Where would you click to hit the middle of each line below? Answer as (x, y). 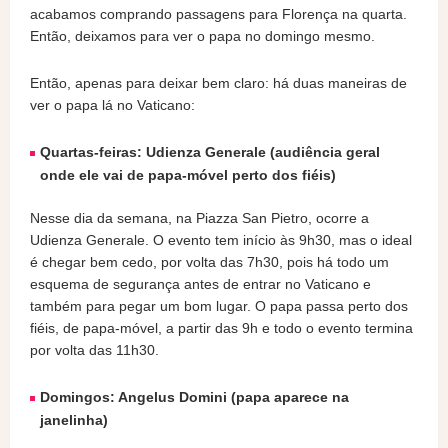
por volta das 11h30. (94, 350)
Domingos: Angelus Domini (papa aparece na (194, 397)
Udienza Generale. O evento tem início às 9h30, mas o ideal (221, 240)
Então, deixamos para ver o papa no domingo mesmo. (202, 36)
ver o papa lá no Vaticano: (112, 105)
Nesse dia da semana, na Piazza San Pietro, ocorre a (199, 218)
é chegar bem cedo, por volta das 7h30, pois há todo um (209, 262)
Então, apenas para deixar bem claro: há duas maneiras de (218, 83)
